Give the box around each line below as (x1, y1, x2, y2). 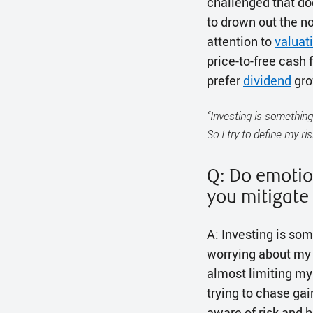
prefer (207, 72, 243, 89)
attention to (207, 33, 275, 50)
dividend (243, 72, 291, 89)
